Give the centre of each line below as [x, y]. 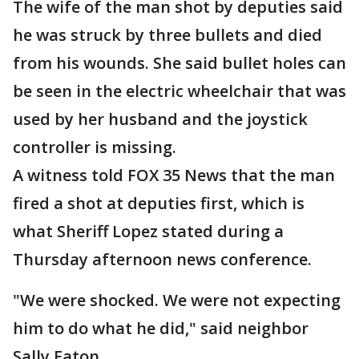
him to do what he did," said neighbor [161, 328]
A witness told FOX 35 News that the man [174, 175]
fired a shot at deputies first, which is [159, 203]
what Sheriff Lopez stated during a [148, 231]
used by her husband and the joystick [160, 119]
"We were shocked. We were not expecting [177, 300]
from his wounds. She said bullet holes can [179, 63]
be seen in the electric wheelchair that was [179, 91]
